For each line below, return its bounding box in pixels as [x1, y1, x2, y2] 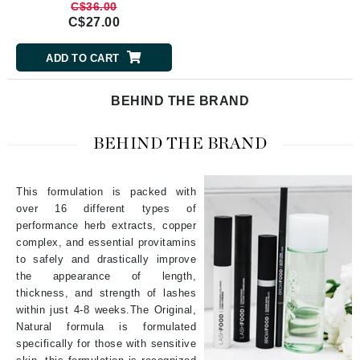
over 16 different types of [16, 202, 196, 215]
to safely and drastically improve [16, 252, 196, 265]
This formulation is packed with [16, 185, 196, 198]
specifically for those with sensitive [16, 337, 196, 350]
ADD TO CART [46, 52, 120, 65]
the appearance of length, [16, 269, 196, 282]
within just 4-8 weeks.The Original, [16, 303, 196, 316]
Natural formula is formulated [16, 320, 196, 333]
